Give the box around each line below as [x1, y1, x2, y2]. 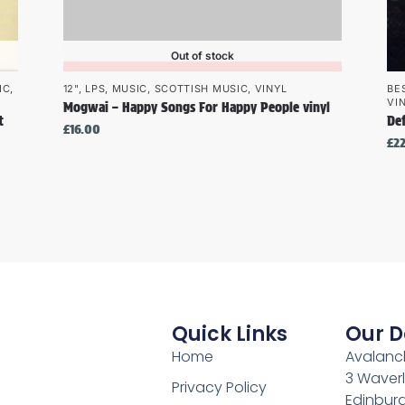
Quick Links [172, 320, 288, 349]
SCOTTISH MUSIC [154, 81, 249, 95]
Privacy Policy [172, 377, 268, 399]
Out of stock [171, 48, 234, 62]
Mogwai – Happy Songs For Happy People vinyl [62, 99, 330, 116]
